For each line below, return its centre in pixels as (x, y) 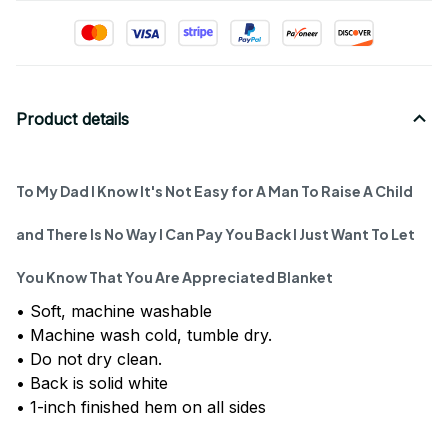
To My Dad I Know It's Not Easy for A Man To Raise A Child (214, 190)
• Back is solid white (92, 383)
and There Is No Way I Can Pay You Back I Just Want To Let (215, 233)
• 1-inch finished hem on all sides (141, 407)
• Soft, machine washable (114, 311)
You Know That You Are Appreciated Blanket (174, 276)
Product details (72, 118)
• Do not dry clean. (89, 359)
